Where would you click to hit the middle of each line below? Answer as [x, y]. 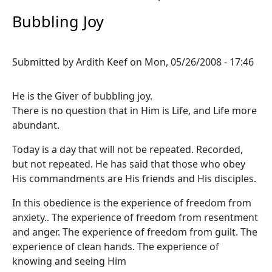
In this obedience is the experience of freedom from [132, 203]
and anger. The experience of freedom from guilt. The [135, 232]
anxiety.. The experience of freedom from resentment [135, 217]
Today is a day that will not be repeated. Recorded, [127, 149]
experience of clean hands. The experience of [116, 246]
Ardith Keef [102, 62]
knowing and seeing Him [69, 261]
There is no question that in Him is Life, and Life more [134, 110]
